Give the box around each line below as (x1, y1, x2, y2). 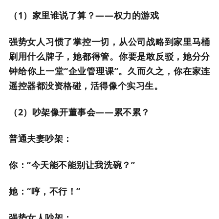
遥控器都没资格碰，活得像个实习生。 (9, 80, 163, 91)
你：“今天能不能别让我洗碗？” (9, 159, 135, 171)
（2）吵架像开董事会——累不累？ (9, 106, 150, 118)
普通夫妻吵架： (9, 132, 72, 144)
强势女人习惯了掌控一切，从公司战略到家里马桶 (9, 36, 210, 47)
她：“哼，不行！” (9, 185, 81, 197)
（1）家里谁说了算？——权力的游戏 (9, 9, 159, 21)
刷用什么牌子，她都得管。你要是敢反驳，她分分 (9, 50, 210, 62)
